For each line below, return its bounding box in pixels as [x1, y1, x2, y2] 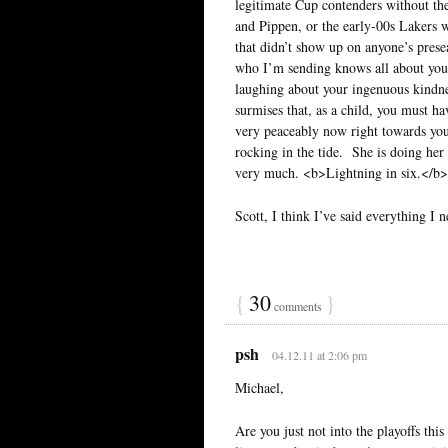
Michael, [235, 377, 284, 397]
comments [271, 297, 325, 314]
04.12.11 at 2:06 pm [271, 346, 367, 363]
